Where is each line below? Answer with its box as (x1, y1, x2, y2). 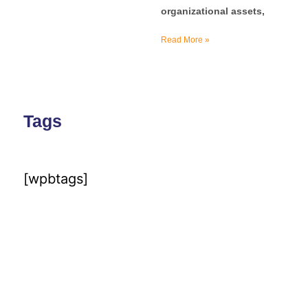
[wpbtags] (23, 170, 88, 187)
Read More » (161, 35, 210, 45)
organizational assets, (161, 5, 265, 17)
